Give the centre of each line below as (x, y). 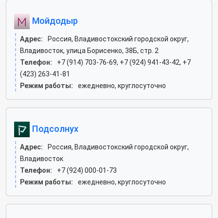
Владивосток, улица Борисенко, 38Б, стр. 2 (89, 51)
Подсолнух (54, 128)
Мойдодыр (54, 20)
